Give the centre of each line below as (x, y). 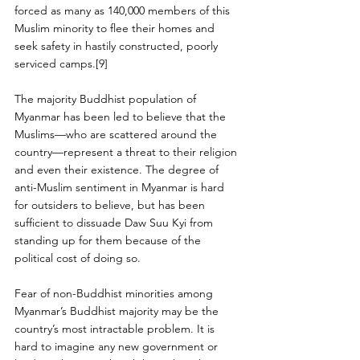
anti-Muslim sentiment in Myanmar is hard (121, 187)
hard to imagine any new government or (118, 346)
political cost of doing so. (78, 258)
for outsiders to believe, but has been (111, 205)
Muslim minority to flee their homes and (116, 28)
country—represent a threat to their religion (127, 151)
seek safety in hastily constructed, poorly (118, 45)
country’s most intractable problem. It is (116, 328)
